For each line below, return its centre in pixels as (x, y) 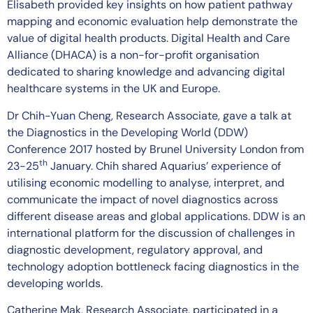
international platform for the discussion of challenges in (151, 233)
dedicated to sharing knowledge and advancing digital (146, 72)
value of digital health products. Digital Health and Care (148, 38)
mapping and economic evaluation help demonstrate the (152, 22)
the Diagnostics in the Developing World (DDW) (128, 132)
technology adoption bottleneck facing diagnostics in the (153, 266)
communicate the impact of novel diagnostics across (143, 199)
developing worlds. (55, 283)
